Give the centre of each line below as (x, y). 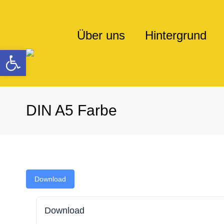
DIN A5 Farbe (71, 110)
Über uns (101, 35)
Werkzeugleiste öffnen (84, 54)
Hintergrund (176, 35)
